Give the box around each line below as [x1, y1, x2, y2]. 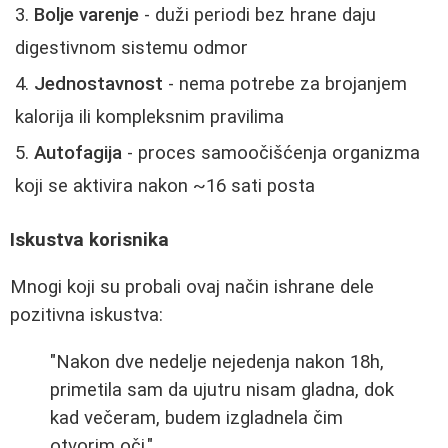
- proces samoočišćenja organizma [122, 141, 420, 164]
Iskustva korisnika [10, 229, 169, 252]
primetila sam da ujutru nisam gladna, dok [50, 378, 394, 401]
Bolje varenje [34, 3, 139, 26]
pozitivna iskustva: [10, 304, 163, 327]
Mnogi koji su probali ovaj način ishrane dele [10, 276, 374, 299]
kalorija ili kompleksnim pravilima [15, 105, 284, 128]
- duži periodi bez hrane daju [139, 3, 376, 26]
